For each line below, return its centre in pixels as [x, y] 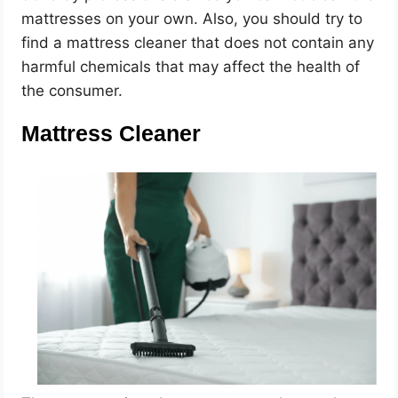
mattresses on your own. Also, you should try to [192, 18]
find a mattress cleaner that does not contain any [198, 42]
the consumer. [72, 90]
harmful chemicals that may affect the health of [191, 66]
